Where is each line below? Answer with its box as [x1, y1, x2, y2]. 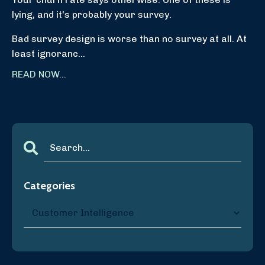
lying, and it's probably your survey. [12, 8, 172, 20]
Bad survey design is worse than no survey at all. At [12, 33, 247, 44]
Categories [24, 179, 75, 192]
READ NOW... [12, 68, 66, 80]
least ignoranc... [12, 47, 85, 59]
